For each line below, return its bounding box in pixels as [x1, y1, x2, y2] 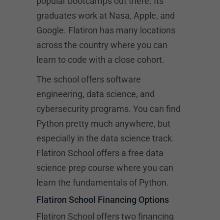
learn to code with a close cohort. [36, 55, 165, 65]
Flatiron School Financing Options [36, 194, 169, 205]
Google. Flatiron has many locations [36, 25, 175, 35]
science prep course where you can [36, 163, 173, 173]
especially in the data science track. [36, 133, 174, 143]
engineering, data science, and [36, 89, 155, 99]
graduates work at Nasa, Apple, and [36, 10, 175, 21]
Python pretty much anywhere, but [36, 118, 170, 129]
